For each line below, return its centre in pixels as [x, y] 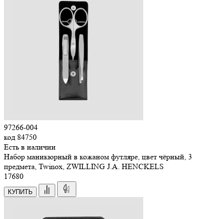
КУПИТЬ [20, 192]
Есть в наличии [30, 147]
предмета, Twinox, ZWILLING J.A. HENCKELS [84, 166]
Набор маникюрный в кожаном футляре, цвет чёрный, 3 [98, 156]
